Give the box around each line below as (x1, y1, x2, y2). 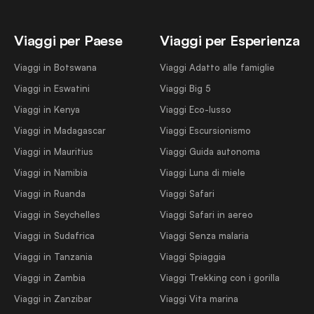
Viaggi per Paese (14, 32, 123, 50)
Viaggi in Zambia (14, 272, 86, 284)
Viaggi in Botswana (14, 62, 97, 74)
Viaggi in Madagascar (14, 125, 106, 137)
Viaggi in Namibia (14, 167, 88, 179)
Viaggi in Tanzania (14, 251, 93, 263)
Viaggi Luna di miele (160, 167, 246, 179)
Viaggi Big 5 (160, 83, 212, 95)
